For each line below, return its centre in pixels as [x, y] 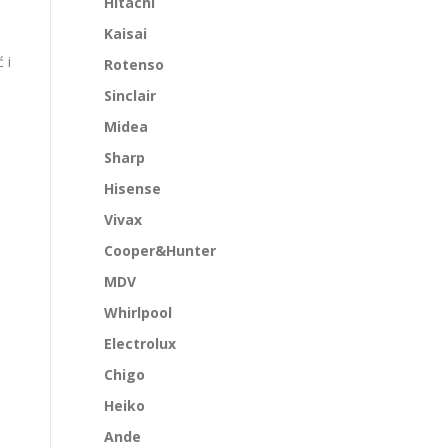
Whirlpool [138, 313]
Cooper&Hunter [160, 251]
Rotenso [134, 65]
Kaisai [125, 34]
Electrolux [140, 344]
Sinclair [130, 96]
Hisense [132, 189]
